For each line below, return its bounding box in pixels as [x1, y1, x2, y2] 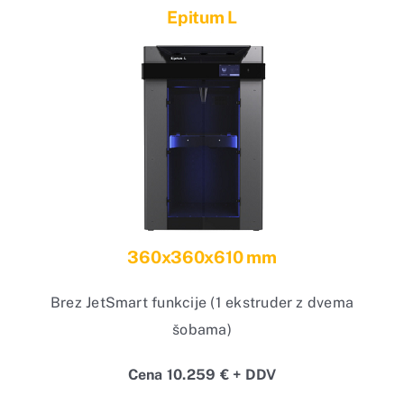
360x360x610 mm [127, 246, 277, 267]
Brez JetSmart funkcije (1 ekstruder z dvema [50, 293, 354, 311]
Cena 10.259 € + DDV [127, 365, 277, 383]
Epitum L [167, 6, 237, 27]
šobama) [172, 320, 232, 338]
